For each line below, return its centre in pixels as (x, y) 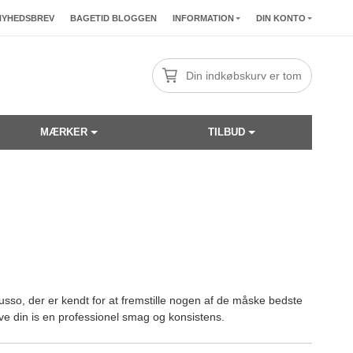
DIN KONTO (281, 18)
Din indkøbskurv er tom (244, 76)
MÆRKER (63, 132)
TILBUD (226, 132)
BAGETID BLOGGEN (113, 18)
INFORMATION (203, 18)
